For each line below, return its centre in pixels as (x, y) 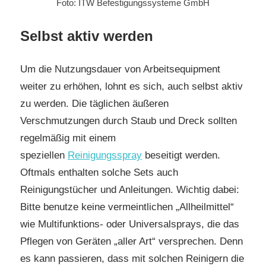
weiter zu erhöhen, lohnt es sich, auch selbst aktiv (132, 87)
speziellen (44, 156)
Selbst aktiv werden (87, 36)
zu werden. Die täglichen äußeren (94, 104)
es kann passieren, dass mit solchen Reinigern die (132, 259)
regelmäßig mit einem (68, 138)
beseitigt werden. (181, 156)
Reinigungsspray (105, 156)
